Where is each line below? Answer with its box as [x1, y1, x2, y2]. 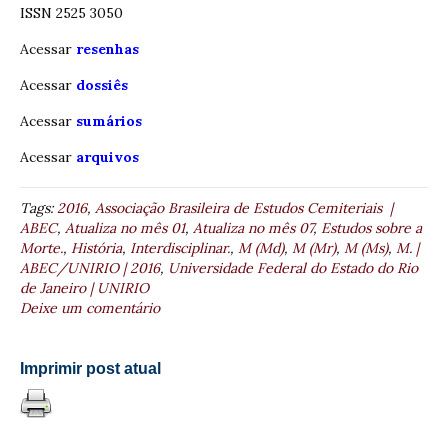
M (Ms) [344, 239, 388, 258]
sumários [76, 112, 142, 131]
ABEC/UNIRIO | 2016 [20, 259, 160, 278]
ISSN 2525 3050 [20, 4, 123, 23]
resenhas [72, 40, 139, 59]
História [71, 239, 122, 258]
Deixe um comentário [20, 299, 160, 318]
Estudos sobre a [321, 219, 422, 238]
